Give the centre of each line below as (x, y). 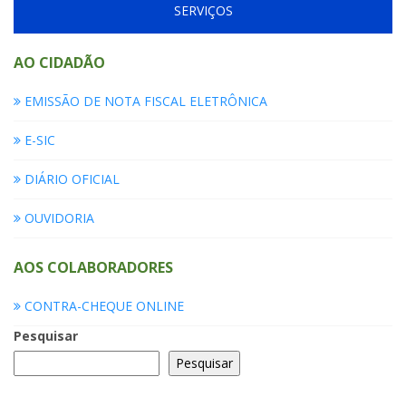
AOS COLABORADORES (93, 268)
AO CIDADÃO (59, 63)
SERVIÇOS (203, 11)
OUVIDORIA (58, 218)
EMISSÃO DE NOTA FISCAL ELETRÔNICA (144, 101)
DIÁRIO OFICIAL (70, 179)
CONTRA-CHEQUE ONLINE (102, 306)
